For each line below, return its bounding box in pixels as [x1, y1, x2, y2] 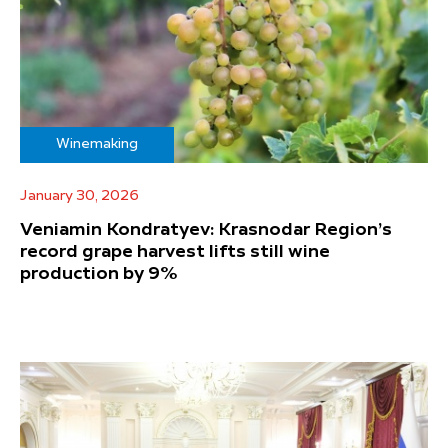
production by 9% [20, 265, 178, 284]
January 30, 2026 [20, 189, 139, 204]
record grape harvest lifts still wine [20, 243, 330, 262]
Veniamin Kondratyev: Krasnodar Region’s [20, 221, 392, 240]
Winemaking [56, 137, 138, 152]
